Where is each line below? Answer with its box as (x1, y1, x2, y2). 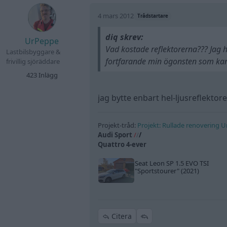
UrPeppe (25, 35, 59, 47)
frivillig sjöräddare (6, 56, 60, 66)
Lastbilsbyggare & (6, 47, 61, 56)
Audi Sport (98, 130, 133, 140)
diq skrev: (105, 31, 143, 43)
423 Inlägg (26, 70, 58, 80)
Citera (109, 211, 132, 221)
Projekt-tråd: (98, 121, 138, 130)
